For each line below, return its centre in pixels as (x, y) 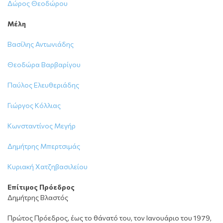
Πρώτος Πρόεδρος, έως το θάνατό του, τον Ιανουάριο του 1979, (110, 218)
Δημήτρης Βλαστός (38, 197)
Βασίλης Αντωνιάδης (41, 44)
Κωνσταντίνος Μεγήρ (42, 126)
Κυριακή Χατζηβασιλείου (48, 167)
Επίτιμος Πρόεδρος (41, 187)
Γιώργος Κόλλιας (34, 105)
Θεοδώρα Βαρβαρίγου (44, 64)
